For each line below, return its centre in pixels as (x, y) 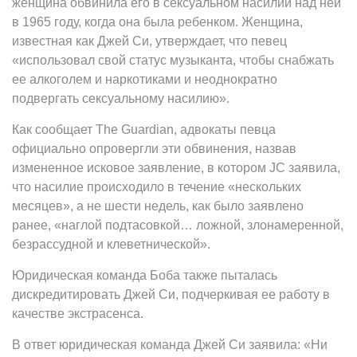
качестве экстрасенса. (78, 313)
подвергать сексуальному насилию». (121, 98)
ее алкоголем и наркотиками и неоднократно (145, 79)
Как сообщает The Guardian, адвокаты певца (144, 129)
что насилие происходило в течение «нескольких (157, 186)
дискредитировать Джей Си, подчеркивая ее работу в (171, 294)
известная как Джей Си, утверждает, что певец (149, 41)
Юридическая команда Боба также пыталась (145, 275)
